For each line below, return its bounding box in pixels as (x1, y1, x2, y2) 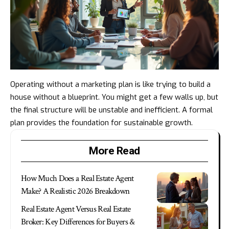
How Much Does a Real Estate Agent (21, 172, 134, 184)
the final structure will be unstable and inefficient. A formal (10, 104, 213, 115)
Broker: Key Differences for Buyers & (21, 216, 135, 227)
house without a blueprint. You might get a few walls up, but (10, 91, 218, 102)
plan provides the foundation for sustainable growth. (10, 117, 193, 128)
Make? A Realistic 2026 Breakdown (21, 185, 130, 197)
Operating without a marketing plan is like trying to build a (10, 79, 211, 89)
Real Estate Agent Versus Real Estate (21, 203, 131, 215)
